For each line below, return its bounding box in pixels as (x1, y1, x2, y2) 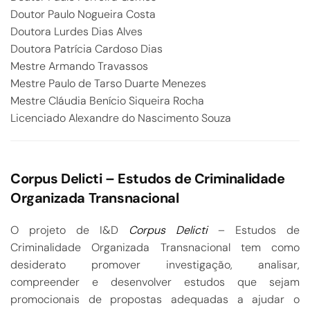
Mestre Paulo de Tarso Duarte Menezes (10, 76, 206, 91)
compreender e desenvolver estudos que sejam (10, 275, 300, 289)
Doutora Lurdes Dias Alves (10, 24, 143, 39)
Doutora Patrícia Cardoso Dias (10, 42, 163, 56)
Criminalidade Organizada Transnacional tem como (10, 240, 300, 255)
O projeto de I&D (10, 223, 129, 237)
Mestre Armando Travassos (10, 59, 148, 73)
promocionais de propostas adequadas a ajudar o (10, 292, 300, 307)
